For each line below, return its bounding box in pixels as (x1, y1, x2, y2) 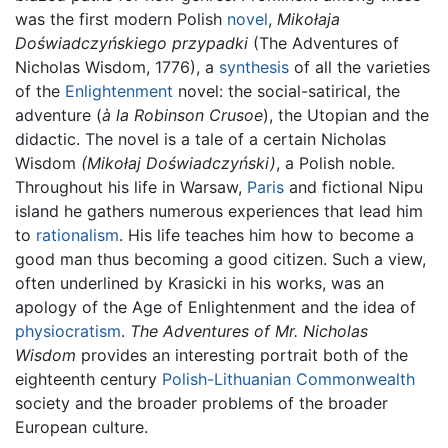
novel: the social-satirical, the (173, 81, 400, 102)
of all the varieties (289, 57, 430, 78)
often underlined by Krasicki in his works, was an (15, 273, 384, 294)
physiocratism (15, 321, 121, 342)
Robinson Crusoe (134, 105, 263, 126)
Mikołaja (277, 9, 340, 30)
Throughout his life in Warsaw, (15, 177, 247, 198)
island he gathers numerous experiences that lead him (15, 201, 423, 222)
